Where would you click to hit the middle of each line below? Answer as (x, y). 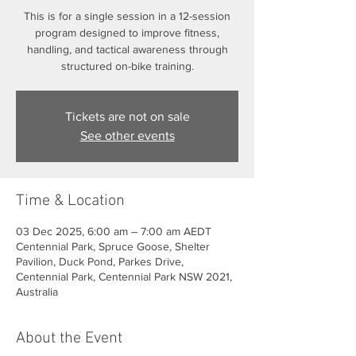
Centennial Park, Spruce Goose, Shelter (113, 246)
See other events (127, 135)
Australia (37, 292)
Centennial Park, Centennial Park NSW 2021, (124, 277)
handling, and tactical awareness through (127, 49)
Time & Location (70, 201)
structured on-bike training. (127, 66)
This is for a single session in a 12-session (127, 16)
